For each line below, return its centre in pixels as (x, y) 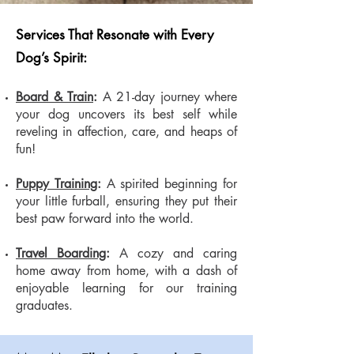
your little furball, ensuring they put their (126, 201)
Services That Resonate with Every (115, 34)
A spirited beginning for (169, 183)
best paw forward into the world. (105, 218)
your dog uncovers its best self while (126, 114)
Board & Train (55, 96)
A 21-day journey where (167, 96)
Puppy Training (56, 183)
